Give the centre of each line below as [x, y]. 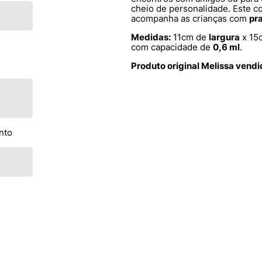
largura [224, 37]
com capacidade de [172, 47]
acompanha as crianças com [190, 18]
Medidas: [151, 37]
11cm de [190, 37]
